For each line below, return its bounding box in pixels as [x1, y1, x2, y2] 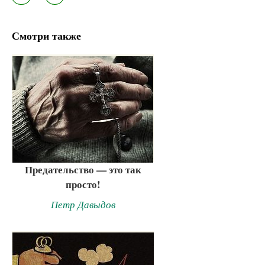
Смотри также [12, 28, 81, 44]
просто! [65, 177, 101, 192]
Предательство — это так [24, 162, 141, 177]
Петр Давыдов [50, 198, 115, 212]
